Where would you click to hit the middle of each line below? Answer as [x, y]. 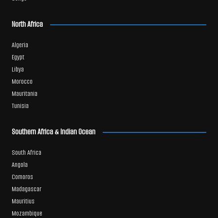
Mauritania [24, 94]
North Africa [27, 24]
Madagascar [26, 189]
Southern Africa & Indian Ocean [53, 132]
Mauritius [23, 201]
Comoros [22, 177]
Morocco [22, 82]
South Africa [26, 153]
